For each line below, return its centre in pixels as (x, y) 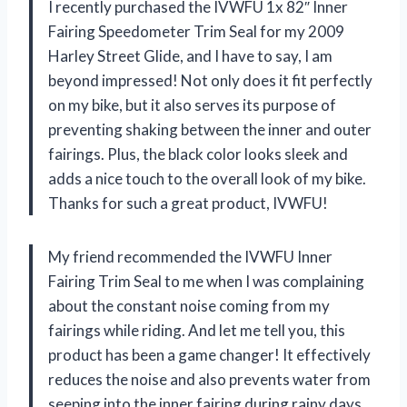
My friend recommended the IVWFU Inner (190, 257)
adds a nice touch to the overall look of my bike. (207, 179)
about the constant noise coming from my (189, 306)
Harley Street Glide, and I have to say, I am (190, 56)
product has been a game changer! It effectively (209, 355)
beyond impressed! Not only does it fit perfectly (210, 81)
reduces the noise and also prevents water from (209, 380)
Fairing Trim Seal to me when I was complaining (206, 282)
